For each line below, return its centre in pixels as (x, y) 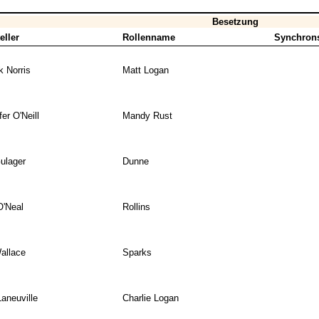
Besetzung (235, 22)
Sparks (137, 253)
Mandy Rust (147, 116)
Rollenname (148, 38)
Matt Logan (145, 70)
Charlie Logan (150, 298)
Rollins (136, 207)
